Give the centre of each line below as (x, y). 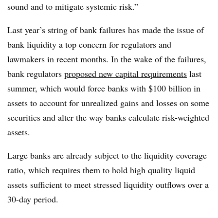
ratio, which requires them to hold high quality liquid (101, 170)
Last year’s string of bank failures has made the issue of (106, 30)
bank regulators (36, 73)
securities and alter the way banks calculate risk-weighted (108, 117)
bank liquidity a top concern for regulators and (89, 44)
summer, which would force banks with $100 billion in (104, 88)
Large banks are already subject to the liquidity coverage (107, 155)
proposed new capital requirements (126, 73)
